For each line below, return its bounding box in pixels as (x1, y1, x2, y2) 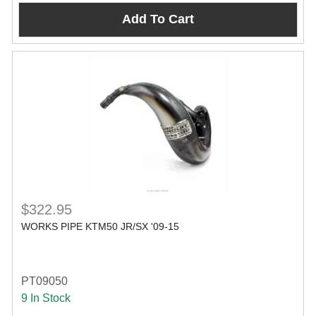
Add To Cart (122, 12, 194, 27)
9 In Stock (21, 291, 71, 304)
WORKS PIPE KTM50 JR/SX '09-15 (21, 220, 179, 232)
